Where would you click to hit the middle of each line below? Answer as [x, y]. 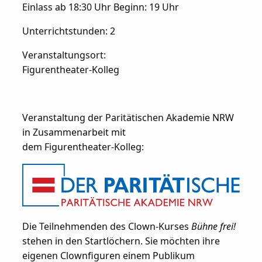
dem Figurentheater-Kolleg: [83, 146]
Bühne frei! [213, 226]
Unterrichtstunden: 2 [68, 31]
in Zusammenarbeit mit [74, 132]
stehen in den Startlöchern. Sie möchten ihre [121, 241]
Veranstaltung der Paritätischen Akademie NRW [128, 117]
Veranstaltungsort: [64, 55]
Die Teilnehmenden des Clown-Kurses [106, 226]
